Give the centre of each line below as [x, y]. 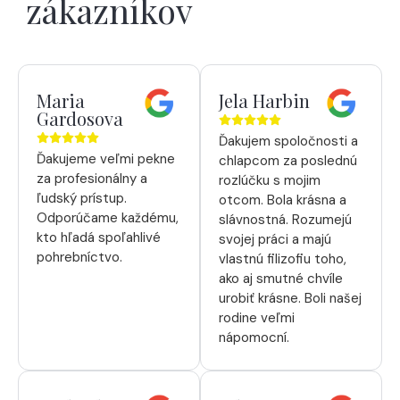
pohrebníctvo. [79, 258]
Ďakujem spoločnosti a [288, 142]
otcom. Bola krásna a [283, 200]
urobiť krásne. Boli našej [290, 299]
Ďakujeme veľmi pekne [106, 159]
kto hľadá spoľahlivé [99, 238]
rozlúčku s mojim [270, 181]
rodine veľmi [257, 318]
